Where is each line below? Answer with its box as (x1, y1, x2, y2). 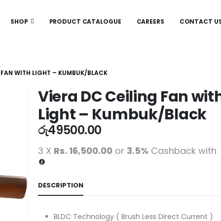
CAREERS (136, 17, 164, 26)
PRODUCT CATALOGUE (49, 17, 121, 26)
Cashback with (148, 145, 219, 157)
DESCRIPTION (37, 180, 83, 190)
